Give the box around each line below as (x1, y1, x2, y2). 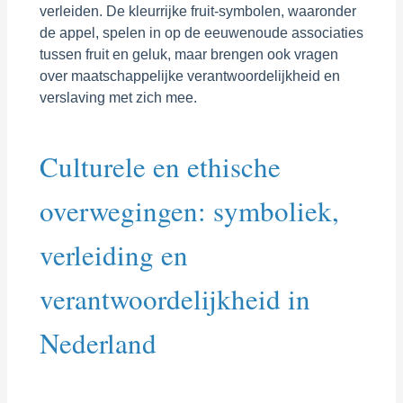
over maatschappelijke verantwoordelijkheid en (39, 67, 340, 84)
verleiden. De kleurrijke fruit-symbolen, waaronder (39, 3, 356, 19)
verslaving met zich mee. (39, 89, 197, 105)
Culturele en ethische (39, 147, 281, 185)
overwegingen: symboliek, (39, 191, 339, 229)
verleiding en (39, 235, 188, 273)
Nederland (39, 323, 157, 362)
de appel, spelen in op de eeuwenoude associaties (39, 24, 363, 40)
